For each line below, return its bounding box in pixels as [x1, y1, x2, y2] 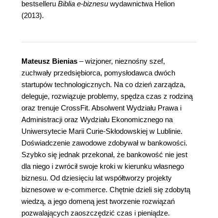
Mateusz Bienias [21, 57, 77, 66]
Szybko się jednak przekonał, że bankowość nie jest [21, 150, 187, 159]
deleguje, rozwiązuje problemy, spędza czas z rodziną [21, 92, 193, 101]
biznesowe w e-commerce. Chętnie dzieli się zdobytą [21, 185, 190, 194]
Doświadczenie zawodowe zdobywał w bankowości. [21, 139, 187, 147]
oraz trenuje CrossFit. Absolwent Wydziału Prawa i [21, 104, 182, 112]
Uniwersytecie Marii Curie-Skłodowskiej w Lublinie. [21, 127, 182, 136]
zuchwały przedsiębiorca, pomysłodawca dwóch [21, 69, 175, 77]
